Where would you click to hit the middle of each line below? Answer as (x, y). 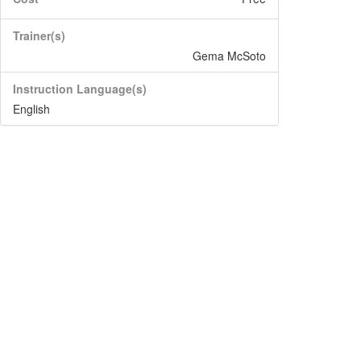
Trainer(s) (39, 35)
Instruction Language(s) (80, 89)
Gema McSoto (229, 56)
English (31, 109)
